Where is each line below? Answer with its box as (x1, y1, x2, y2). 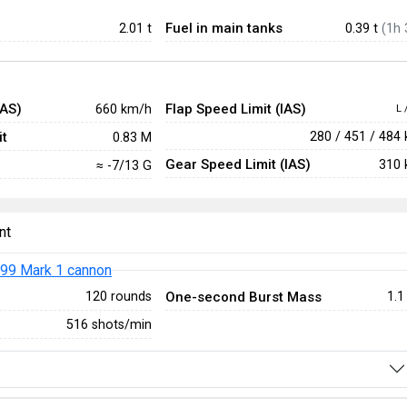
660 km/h (94, 101, 152, 116)
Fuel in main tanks (164, 20, 283, 36)
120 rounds (84, 289, 152, 303)
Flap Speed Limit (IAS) (164, 101, 306, 117)
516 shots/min (65, 317, 152, 332)
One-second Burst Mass (164, 288, 322, 305)
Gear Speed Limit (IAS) (164, 156, 311, 173)
